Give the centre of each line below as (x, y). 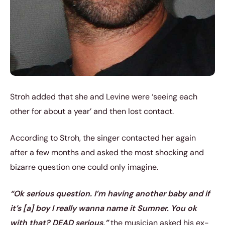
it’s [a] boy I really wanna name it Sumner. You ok (103, 208)
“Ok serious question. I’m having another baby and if (110, 194)
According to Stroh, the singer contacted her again (103, 138)
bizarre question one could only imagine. (84, 167)
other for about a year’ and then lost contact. (92, 111)
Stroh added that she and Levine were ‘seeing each (104, 97)
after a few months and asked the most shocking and (107, 153)
